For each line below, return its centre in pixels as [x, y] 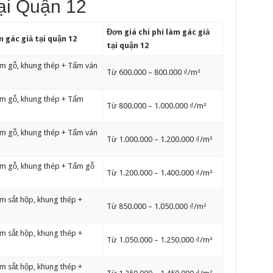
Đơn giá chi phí [135, 32]
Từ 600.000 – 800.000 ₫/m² [153, 72]
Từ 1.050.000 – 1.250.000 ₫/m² [159, 240]
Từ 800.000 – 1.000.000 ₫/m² [156, 106]
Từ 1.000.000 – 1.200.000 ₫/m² [159, 139]
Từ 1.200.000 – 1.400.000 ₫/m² [159, 173]
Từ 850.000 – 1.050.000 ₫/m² [156, 206]
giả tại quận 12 [49, 39]
